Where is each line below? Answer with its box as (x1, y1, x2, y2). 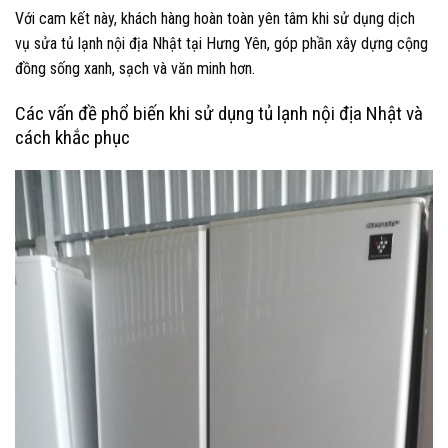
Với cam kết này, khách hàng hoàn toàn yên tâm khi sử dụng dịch (15, 9, 415, 29)
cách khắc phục (15, 126, 130, 149)
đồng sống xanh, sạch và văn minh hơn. (15, 59, 255, 79)
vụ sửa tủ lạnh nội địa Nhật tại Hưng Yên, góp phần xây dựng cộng (15, 34, 428, 54)
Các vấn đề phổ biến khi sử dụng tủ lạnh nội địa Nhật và (15, 102, 423, 125)
